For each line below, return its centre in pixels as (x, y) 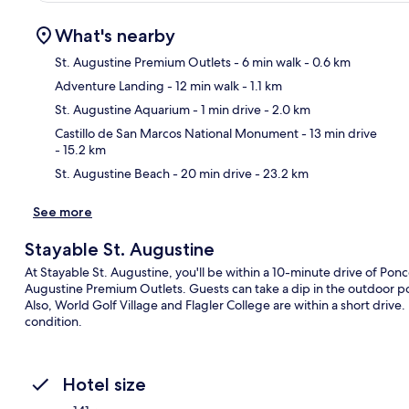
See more (63, 211)
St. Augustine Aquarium (122, 109)
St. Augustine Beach (112, 173)
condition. (53, 321)
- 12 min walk (202, 85)
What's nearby (115, 35)
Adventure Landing (110, 85)
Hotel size (104, 384)
